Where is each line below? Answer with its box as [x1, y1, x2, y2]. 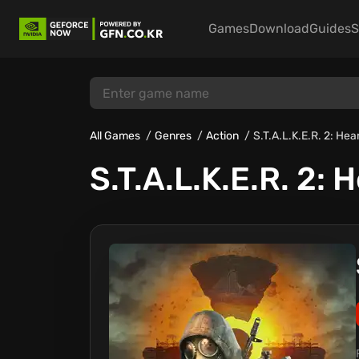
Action [206, 129, 239, 143]
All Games [90, 129, 140, 143]
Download [249, 21, 309, 36]
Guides [309, 21, 351, 36]
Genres [155, 129, 192, 143]
